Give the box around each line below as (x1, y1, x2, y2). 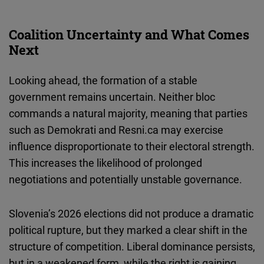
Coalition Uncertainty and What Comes (9, 26, 249, 44)
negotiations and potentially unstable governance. (9, 172, 242, 187)
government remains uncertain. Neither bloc (9, 90, 215, 104)
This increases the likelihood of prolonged (9, 156, 202, 170)
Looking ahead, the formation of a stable (9, 73, 197, 88)
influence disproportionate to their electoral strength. (9, 139, 255, 154)
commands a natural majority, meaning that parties (9, 106, 247, 121)
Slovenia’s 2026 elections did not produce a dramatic (9, 206, 253, 221)
